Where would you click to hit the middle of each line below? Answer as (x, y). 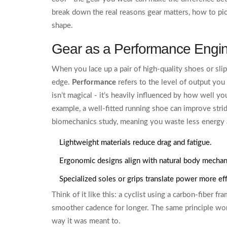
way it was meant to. (86, 221)
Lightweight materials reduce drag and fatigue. (136, 142)
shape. (62, 25)
